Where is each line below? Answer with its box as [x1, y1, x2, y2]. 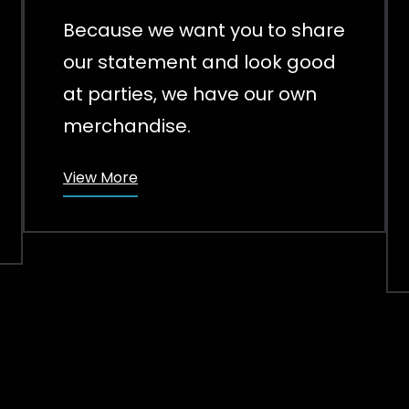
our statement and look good [63, 48, 337, 75]
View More [63, 166, 139, 188]
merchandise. [63, 112, 192, 139]
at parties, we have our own [63, 80, 318, 107]
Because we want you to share [63, 16, 346, 43]
